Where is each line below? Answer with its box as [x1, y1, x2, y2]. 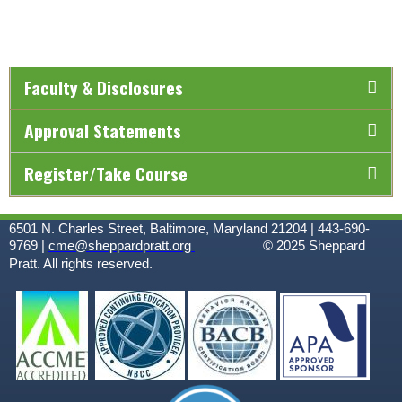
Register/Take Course [24, 161, 188, 188]
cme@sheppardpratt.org [48, 239, 191, 254]
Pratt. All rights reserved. [9, 257, 185, 272]
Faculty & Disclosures [24, 74, 183, 101]
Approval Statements [24, 118, 181, 144]
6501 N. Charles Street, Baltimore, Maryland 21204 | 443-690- [9, 222, 370, 237]
